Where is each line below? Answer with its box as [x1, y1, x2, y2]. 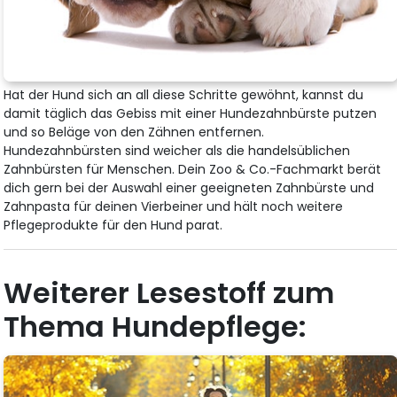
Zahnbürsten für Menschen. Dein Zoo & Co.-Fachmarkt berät [4, 160, 382, 178]
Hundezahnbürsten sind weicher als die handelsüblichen [4, 141, 351, 160]
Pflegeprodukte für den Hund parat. [4, 215, 223, 234]
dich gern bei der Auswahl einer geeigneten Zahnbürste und [4, 178, 375, 197]
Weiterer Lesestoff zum [4, 272, 335, 313]
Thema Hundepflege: [4, 306, 307, 346]
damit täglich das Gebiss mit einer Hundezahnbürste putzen [4, 104, 378, 122]
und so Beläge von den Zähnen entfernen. [4, 122, 265, 141]
